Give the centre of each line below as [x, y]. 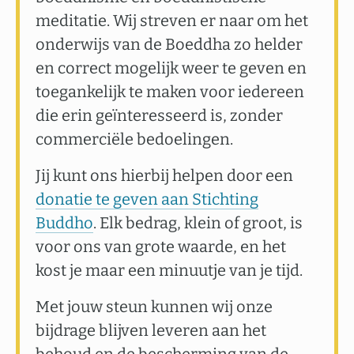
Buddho [64, 223]
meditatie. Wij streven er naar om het [172, 21]
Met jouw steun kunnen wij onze [154, 307]
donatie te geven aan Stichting [147, 199]
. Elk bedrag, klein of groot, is [198, 223]
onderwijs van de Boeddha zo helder [169, 44]
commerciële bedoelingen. [134, 139]
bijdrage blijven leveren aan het [151, 330]
